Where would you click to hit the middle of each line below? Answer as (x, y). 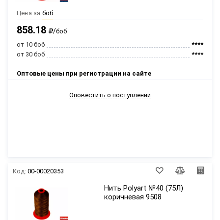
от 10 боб (31, 44)
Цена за (29, 13)
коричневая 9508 (133, 197)
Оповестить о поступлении (110, 95)
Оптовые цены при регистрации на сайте (84, 73)
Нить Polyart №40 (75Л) (144, 188)
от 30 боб (31, 54)
